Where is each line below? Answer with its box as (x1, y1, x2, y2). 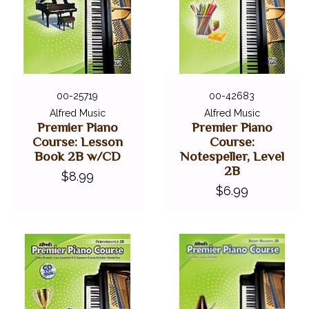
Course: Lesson (32, 134, 123, 149)
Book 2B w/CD (34, 148, 121, 163)
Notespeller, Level (179, 148, 284, 163)
